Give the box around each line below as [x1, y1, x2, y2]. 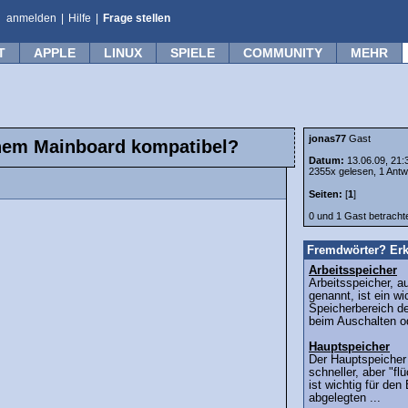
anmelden [6, 12, 56, 25]
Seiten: [309, 189, 342, 200]
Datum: [309, 155, 347, 166]
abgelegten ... [309, 392, 381, 405]
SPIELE [170, 46, 215, 60]
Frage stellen [103, 12, 170, 25]
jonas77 [309, 133, 346, 144]
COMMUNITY [243, 46, 322, 60]
